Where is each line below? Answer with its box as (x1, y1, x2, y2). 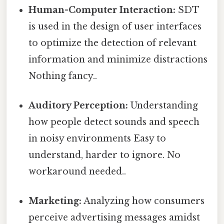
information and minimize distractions (28, 53, 208, 65)
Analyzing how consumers (81, 195, 205, 207)
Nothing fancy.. (28, 70, 97, 81)
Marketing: (28, 195, 82, 207)
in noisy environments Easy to (28, 132, 166, 144)
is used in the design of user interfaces (28, 20, 202, 32)
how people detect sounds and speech (28, 116, 200, 127)
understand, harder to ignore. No (28, 149, 181, 160)
